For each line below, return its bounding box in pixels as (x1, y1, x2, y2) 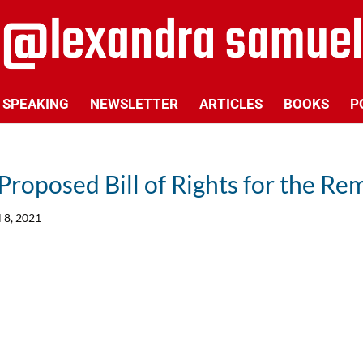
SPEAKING (2, 96, 69, 112)
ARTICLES (199, 96, 263, 112)
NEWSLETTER (89, 96, 178, 112)
